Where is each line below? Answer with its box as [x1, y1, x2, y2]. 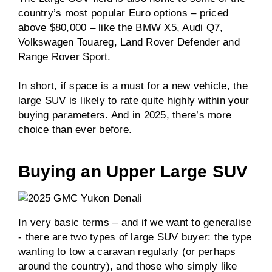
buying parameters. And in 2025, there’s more [18, 109, 231, 121]
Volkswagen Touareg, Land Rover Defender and [18, 36, 240, 48]
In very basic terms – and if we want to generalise [18, 217, 252, 228]
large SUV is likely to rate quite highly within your [18, 95, 249, 106]
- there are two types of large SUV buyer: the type [18, 231, 252, 243]
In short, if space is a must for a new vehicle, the [18, 80, 248, 92]
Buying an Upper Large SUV [18, 162, 248, 181]
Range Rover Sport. [18, 51, 114, 63]
